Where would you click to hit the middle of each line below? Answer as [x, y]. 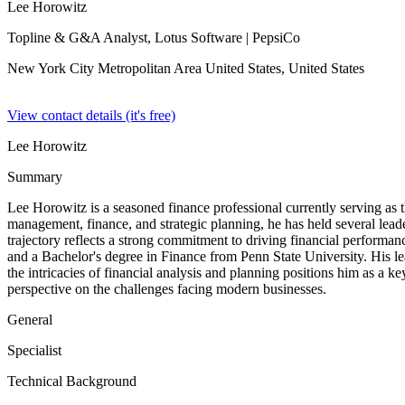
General [30, 320]
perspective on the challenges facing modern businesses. [167, 289]
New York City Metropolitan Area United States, [148, 68]
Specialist [34, 350]
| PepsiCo [271, 38]
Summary [35, 177]
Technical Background [72, 381]
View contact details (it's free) [91, 115]
